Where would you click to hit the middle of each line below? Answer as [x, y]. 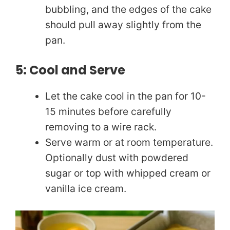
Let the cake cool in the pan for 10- [125, 96]
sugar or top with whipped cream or [128, 173]
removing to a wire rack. [101, 127]
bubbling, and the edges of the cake [128, 9]
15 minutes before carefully [108, 111]
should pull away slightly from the [123, 24]
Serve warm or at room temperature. [129, 142]
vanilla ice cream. [85, 188]
